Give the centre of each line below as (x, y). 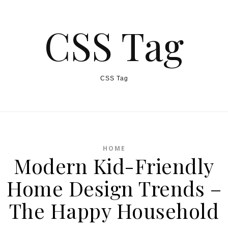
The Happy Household (114, 210)
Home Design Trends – (114, 188)
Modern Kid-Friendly (114, 166)
